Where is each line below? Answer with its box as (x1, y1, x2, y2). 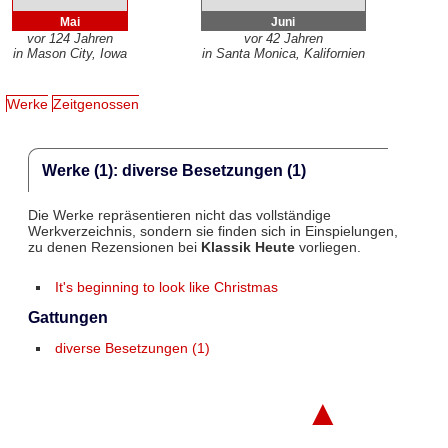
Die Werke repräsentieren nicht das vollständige (27, 206, 331, 223)
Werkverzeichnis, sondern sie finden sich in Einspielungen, (27, 222, 398, 239)
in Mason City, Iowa (12, 46, 127, 62)
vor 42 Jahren (243, 31, 323, 47)
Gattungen (27, 309, 108, 327)
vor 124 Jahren (26, 31, 113, 47)
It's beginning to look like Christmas (55, 280, 279, 296)
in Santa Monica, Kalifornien (201, 46, 365, 62)
